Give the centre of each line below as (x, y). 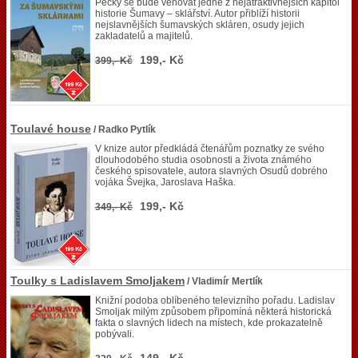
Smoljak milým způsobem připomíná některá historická (213, 312)
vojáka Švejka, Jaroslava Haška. (165, 182)
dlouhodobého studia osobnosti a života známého (203, 160)
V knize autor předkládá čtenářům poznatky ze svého (210, 149)
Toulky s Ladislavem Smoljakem (97, 280)
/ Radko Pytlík (123, 129)
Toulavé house (51, 129)
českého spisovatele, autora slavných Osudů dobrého (211, 171)
